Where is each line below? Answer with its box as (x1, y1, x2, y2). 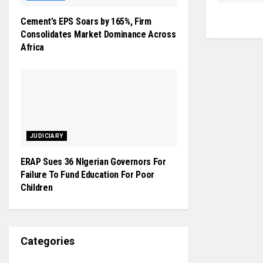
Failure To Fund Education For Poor (21, 169, 155, 180)
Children (21, 182, 53, 193)
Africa (21, 42, 45, 53)
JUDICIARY (30, 133, 63, 139)
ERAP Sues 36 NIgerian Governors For (21, 156, 166, 167)
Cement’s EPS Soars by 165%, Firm (21, 16, 151, 27)
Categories (21, 235, 75, 247)
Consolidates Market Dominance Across (21, 29, 176, 40)
